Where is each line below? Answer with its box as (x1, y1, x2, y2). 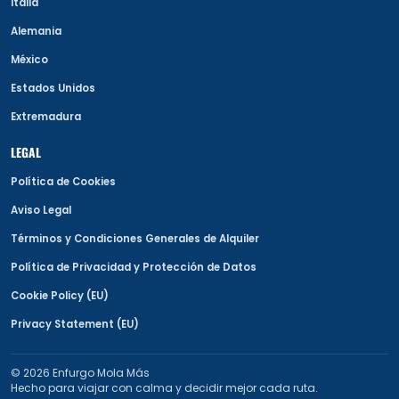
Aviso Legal (11, 203, 71, 218)
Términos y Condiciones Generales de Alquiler (11, 232, 259, 247)
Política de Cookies (11, 175, 116, 190)
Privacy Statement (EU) (11, 317, 139, 332)
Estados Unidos (11, 81, 95, 96)
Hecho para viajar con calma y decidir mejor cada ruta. (11, 379, 317, 395)
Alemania (11, 24, 61, 39)
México (11, 53, 48, 68)
